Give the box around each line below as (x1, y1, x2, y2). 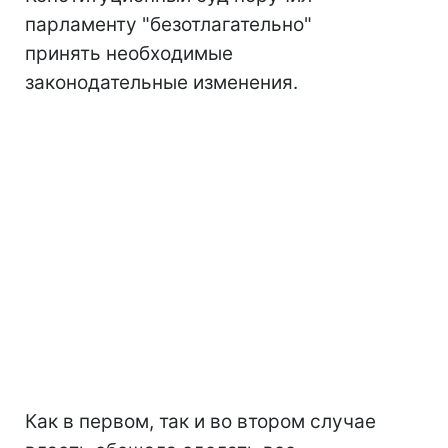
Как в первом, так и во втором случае (25, 410, 376, 434)
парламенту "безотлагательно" (25, 13, 312, 37)
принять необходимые (25, 42, 233, 66)
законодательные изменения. (25, 71, 298, 95)
